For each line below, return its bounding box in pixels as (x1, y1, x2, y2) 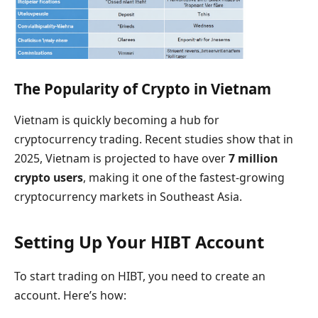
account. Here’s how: (14, 287, 126, 303)
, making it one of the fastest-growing (83, 169, 285, 185)
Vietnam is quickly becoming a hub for (14, 111, 219, 128)
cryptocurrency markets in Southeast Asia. (14, 188, 242, 204)
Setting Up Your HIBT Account (14, 230, 264, 253)
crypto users (14, 169, 83, 185)
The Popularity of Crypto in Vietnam (14, 79, 271, 99)
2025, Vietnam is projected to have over (14, 150, 229, 166)
